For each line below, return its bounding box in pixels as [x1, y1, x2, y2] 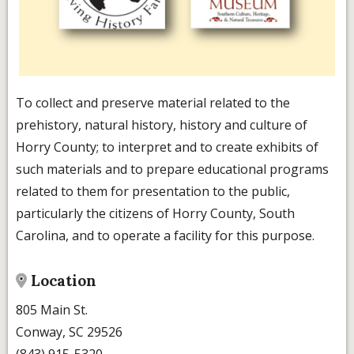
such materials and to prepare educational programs [16, 160, 329, 179]
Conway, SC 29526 [16, 322, 122, 341]
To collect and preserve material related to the [16, 94, 290, 112]
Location [27, 270, 96, 290]
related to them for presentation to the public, [16, 183, 290, 201]
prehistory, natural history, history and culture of [16, 116, 307, 134]
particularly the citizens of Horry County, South [16, 205, 295, 223]
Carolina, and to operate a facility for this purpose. [16, 227, 314, 245]
